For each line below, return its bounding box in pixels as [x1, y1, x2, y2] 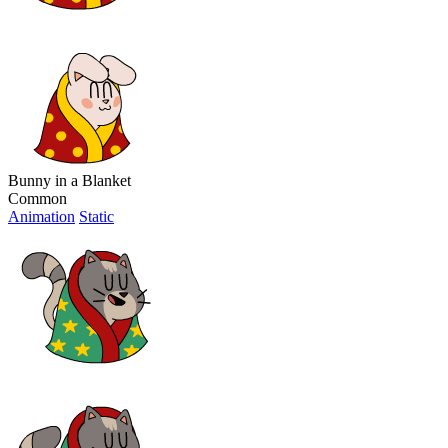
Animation [8, 208, 75, 226]
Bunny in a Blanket [8, 172, 131, 190]
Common [8, 190, 67, 208]
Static [79, 208, 114, 226]
